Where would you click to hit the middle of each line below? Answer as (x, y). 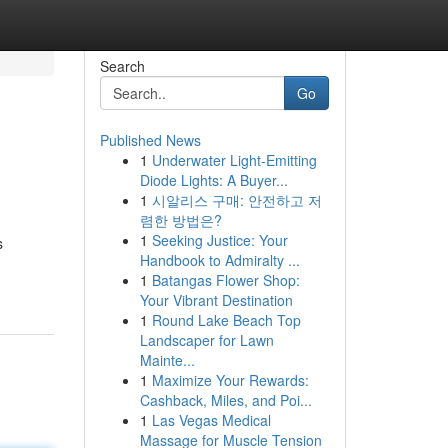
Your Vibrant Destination (216, 300)
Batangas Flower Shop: (225, 280)
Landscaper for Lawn (206, 340)
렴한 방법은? (180, 220)
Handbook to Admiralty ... (219, 260)
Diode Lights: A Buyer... (213, 180)
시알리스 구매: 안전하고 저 (236, 200)
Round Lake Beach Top (226, 320)
